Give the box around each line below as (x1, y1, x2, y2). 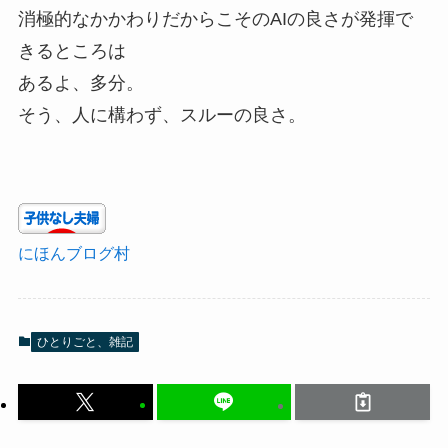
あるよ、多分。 (17, 73, 144, 94)
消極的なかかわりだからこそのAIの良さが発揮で (17, 9, 413, 30)
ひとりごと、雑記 (36, 334, 133, 349)
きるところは (17, 41, 126, 62)
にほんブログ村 (17, 244, 130, 263)
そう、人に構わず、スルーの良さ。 (17, 105, 306, 126)
